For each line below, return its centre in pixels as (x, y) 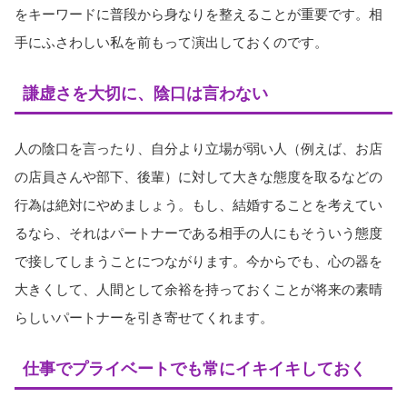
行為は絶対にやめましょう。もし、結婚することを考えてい (199, 205)
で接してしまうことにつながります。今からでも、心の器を (199, 262)
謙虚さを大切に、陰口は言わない (145, 93)
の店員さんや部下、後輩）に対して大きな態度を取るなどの (199, 177)
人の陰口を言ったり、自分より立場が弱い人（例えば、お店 (199, 149)
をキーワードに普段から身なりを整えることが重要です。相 (199, 14)
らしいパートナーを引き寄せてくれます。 (144, 318)
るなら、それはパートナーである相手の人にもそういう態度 (199, 233)
